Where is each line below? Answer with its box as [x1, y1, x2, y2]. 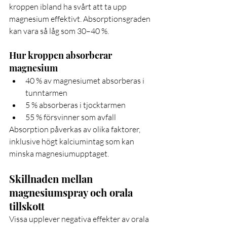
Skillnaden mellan [9, 172, 95, 186]
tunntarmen [25, 88, 67, 98]
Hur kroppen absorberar [9, 49, 114, 62]
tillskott [9, 199, 45, 213]
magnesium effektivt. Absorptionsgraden [9, 14, 152, 24]
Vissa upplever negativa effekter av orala [9, 214, 150, 224]
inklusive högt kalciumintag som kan [9, 136, 136, 147]
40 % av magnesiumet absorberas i [25, 75, 146, 86]
